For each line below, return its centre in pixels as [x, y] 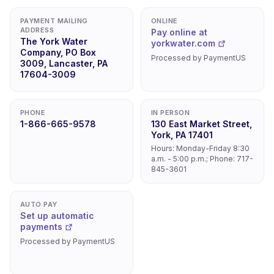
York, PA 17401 [182, 135]
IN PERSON [170, 113]
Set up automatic [57, 216]
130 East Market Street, [202, 124]
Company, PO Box [58, 52]
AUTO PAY [39, 204]
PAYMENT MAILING [54, 21]
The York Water [54, 41]
